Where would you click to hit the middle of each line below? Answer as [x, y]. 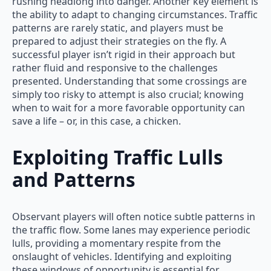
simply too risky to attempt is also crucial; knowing [128, 94]
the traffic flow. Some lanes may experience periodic [131, 230]
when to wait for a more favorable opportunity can [129, 107]
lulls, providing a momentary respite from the [116, 243]
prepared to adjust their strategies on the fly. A [119, 41]
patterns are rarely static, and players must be [118, 28]
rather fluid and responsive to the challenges [115, 67]
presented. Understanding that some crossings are [129, 81]
